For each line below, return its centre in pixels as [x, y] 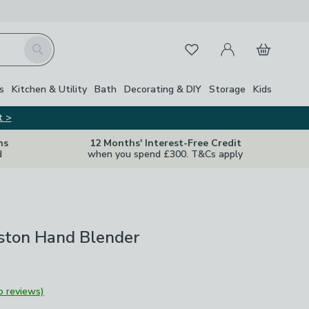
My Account [240, 41]
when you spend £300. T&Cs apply [165, 154]
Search [39, 43]
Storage [227, 89]
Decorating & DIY [163, 89]
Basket [265, 41]
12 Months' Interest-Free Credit [165, 143]
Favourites [200, 47]
